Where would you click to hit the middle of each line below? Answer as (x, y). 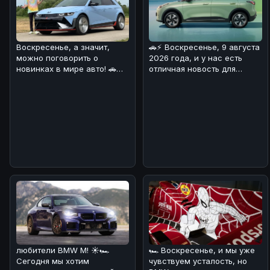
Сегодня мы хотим (52, 261)
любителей (171, 79)
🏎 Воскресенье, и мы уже (202, 250)
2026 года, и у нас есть (196, 58)
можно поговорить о (57, 58)
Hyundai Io (36, 90)
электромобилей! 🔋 (189, 90)
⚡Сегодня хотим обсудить (67, 79)
